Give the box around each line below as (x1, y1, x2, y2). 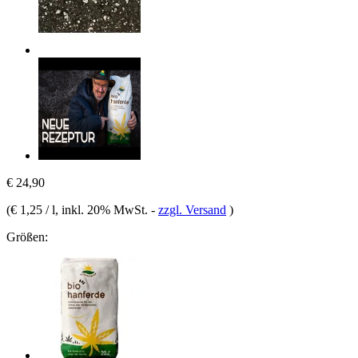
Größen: (6, 229, 48, 244)
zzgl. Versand (158, 202, 226, 217)
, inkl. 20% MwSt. (55, 202, 151, 217)
